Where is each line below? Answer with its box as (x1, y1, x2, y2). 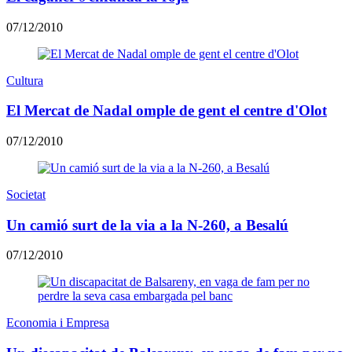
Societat (6, 187, 46, 201)
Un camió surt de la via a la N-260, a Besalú (6, 216, 288, 233)
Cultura (6, 73, 43, 87)
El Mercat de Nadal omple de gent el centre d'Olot (6, 102, 327, 119)
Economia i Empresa (6, 316, 109, 330)
